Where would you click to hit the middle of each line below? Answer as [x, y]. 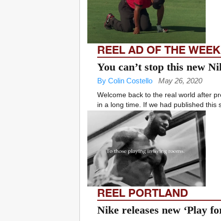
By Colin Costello [125, 81]
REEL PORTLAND [143, 193]
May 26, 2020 [180, 81]
